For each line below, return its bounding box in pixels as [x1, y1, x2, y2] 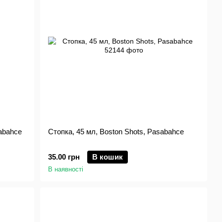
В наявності [48, 166, 84, 173]
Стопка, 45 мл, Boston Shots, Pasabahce [48, 127, 184, 136]
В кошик [92, 153, 123, 161]
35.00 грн [48, 153, 80, 161]
